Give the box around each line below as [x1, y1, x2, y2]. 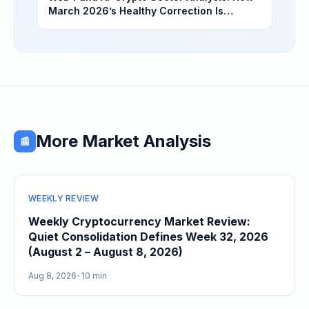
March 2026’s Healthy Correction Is [48, 5, 223, 17]
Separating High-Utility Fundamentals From [48, 19, 259, 30]
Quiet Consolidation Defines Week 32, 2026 [28, 230, 268, 243]
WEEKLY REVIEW [28, 193, 99, 203]
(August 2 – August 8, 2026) [28, 245, 183, 259]
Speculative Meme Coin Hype [48, 32, 192, 44]
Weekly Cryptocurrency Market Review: [28, 215, 250, 228]
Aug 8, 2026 [28, 270, 77, 281]
